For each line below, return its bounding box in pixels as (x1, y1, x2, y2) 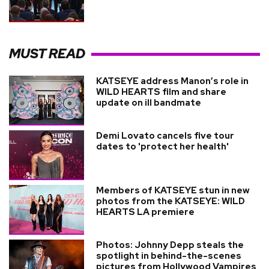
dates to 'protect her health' (96, 140, 229, 153)
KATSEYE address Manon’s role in (96, 74, 249, 87)
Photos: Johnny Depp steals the (96, 238, 244, 251)
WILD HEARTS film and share (96, 85, 226, 98)
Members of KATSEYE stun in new (96, 184, 250, 196)
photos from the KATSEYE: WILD (96, 195, 245, 207)
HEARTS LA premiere (96, 205, 195, 218)
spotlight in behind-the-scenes (96, 249, 241, 262)
